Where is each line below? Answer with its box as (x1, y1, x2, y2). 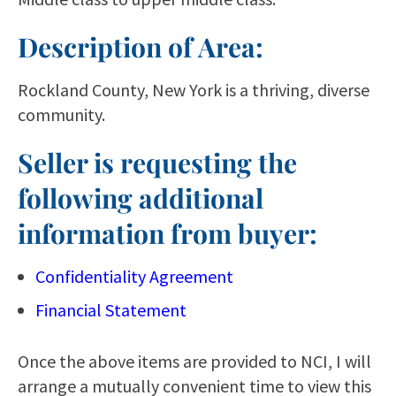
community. (18, 103, 109, 126)
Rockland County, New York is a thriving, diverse (18, 79, 369, 101)
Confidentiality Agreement (35, 265, 233, 287)
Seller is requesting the (18, 145, 297, 180)
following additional (18, 180, 263, 216)
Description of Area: (18, 29, 263, 65)
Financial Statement (35, 299, 187, 321)
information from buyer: (18, 216, 317, 251)
